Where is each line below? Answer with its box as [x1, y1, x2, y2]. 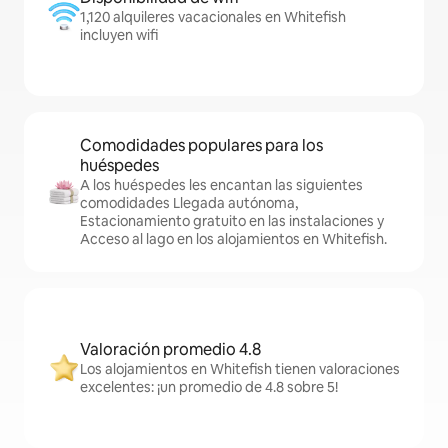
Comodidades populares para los [80, 135, 323, 156]
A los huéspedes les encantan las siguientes [80, 176, 363, 194]
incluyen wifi [80, 26, 158, 44]
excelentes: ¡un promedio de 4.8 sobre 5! [80, 378, 338, 396]
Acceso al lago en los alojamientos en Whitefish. [80, 230, 387, 248]
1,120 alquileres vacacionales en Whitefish [80, 8, 346, 26]
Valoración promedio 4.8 [80, 339, 261, 360]
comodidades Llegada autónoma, [80, 194, 298, 212]
